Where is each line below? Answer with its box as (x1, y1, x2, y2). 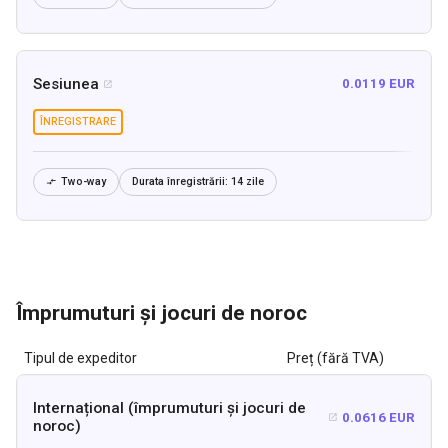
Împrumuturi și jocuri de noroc (16, 300, 307, 325)
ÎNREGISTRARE (40, 114, 116, 128)
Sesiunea (33, 74, 99, 93)
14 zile (228, 174, 264, 188)
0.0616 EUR (342, 409, 415, 425)
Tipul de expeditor (24, 350, 137, 367)
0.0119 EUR (342, 76, 415, 92)
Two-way (61, 174, 106, 188)
